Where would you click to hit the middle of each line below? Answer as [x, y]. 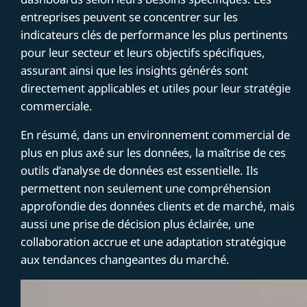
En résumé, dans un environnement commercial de [156, 134]
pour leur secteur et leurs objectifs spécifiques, [143, 52]
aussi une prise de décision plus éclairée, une [138, 223]
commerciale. [57, 106]
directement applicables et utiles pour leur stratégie [156, 88]
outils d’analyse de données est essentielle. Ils [140, 170]
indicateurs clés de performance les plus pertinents [155, 34]
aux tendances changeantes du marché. [125, 259]
